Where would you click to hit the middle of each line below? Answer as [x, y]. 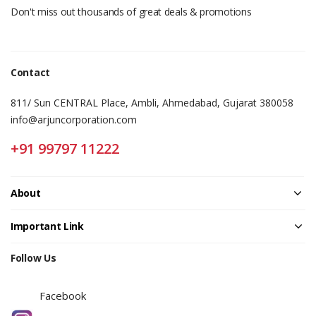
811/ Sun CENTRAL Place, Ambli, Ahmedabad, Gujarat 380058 [152, 102]
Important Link [47, 226]
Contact [30, 72]
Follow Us [34, 257]
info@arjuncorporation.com [74, 119]
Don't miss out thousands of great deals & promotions [131, 11]
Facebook [63, 295]
